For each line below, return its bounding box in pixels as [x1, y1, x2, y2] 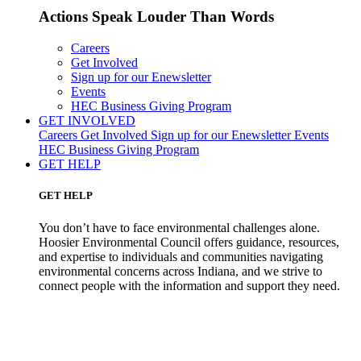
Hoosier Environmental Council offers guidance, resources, [39, 234, 339, 249]
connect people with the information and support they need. [39, 278, 340, 293]
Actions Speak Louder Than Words [39, 8, 274, 26]
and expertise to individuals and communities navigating [39, 249, 323, 263]
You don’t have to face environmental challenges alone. [39, 220, 320, 234]
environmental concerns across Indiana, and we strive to [39, 263, 322, 278]
